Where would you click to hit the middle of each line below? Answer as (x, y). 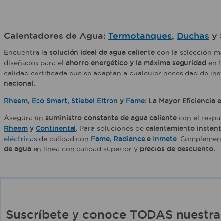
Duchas (193, 36)
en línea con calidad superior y (85, 149)
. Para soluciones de (111, 129)
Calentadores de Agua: (56, 36)
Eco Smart (49, 101)
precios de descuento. (177, 149)
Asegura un (25, 118)
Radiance (129, 139)
